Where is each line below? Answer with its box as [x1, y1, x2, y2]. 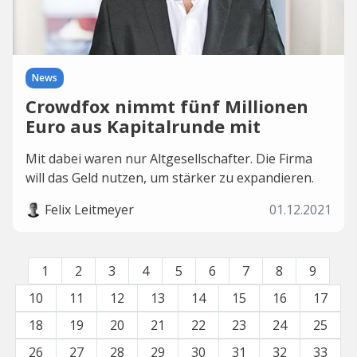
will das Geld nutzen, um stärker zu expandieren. [25, 169, 314, 186]
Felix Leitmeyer [45, 201, 134, 218]
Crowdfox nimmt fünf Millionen [25, 94, 308, 118]
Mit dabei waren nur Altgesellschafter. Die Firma [25, 150, 312, 167]
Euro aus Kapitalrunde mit [25, 114, 261, 138]
